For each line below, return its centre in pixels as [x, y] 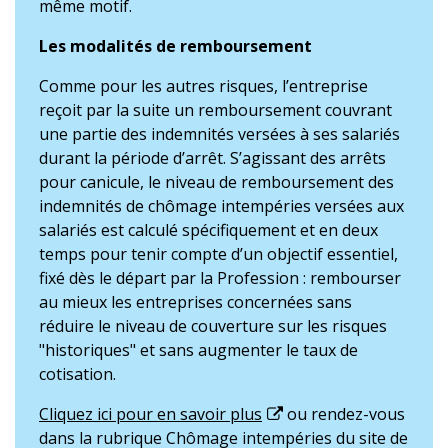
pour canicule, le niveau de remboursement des [216, 182]
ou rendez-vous [344, 414]
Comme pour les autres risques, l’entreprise [203, 86]
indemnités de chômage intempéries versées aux [221, 206]
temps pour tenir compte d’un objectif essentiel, [218, 254]
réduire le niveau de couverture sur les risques [213, 326]
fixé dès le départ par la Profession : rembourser [220, 278]
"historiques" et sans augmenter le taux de [198, 350]
